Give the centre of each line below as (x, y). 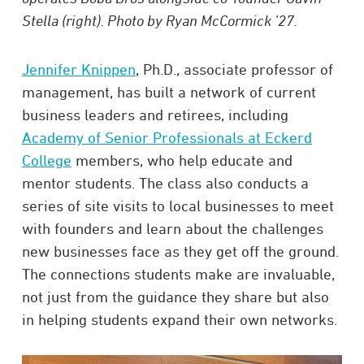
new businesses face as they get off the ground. (180, 251)
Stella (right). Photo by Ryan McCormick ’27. (159, 20)
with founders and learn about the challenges (172, 228)
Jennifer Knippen (78, 69)
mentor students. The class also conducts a (165, 182)
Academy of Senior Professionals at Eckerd (167, 137)
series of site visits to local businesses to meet (178, 205)
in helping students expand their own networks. (179, 319)
